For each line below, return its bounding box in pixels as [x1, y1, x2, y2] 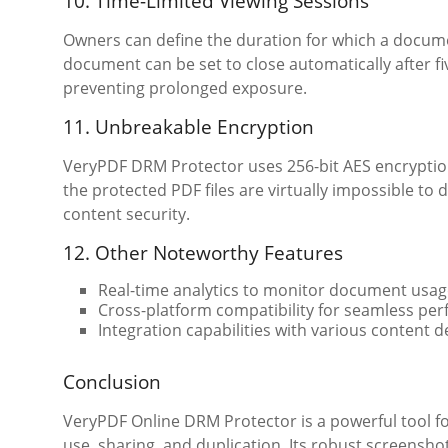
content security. [63, 202, 190, 225]
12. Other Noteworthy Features [63, 239, 343, 266]
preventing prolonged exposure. [63, 76, 307, 99]
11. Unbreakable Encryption [63, 113, 314, 140]
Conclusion [63, 368, 161, 395]
